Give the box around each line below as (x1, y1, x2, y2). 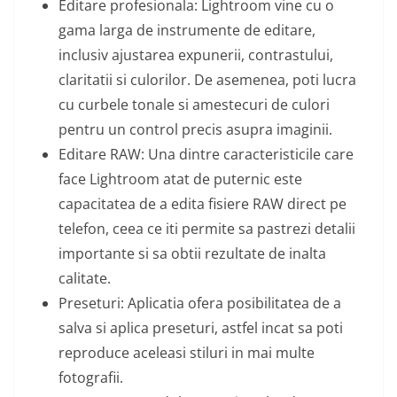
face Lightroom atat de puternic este (58, 169, 302, 190)
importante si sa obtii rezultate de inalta (58, 244, 326, 264)
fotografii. (58, 368, 123, 388)
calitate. (58, 269, 111, 289)
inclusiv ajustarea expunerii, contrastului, (58, 45, 333, 66)
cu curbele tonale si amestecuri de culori (58, 95, 330, 115)
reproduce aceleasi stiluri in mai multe (58, 343, 315, 363)
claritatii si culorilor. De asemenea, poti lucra (58, 70, 356, 90)
